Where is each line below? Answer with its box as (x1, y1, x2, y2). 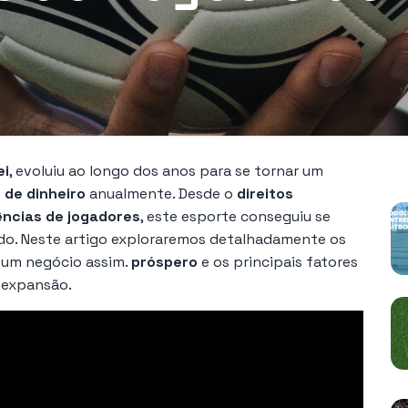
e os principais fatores (198, 252, 358, 272)
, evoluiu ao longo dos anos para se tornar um (9, 161, 323, 181)
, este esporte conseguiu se (140, 207, 331, 227)
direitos (237, 184, 293, 204)
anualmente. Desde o (86, 184, 237, 204)
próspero (131, 252, 198, 272)
